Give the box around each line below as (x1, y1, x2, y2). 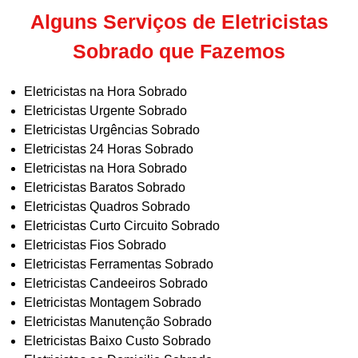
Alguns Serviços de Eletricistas (30, 10, 328, 34)
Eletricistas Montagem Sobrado (24, 296, 201, 310)
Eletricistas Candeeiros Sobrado (24, 276, 208, 291)
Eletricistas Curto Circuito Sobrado (24, 219, 220, 233)
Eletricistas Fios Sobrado (24, 238, 166, 253)
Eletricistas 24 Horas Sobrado (24, 142, 193, 157)
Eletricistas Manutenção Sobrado (24, 315, 212, 329)
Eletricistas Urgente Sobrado (24, 104, 187, 118)
